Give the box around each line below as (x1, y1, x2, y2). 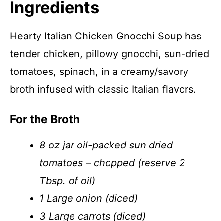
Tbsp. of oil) (39, 175, 95, 186)
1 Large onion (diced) (39, 192, 138, 204)
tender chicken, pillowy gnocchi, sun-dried (10, 48, 209, 60)
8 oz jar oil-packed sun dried (39, 139, 173, 151)
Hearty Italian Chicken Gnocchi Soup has (10, 30, 201, 42)
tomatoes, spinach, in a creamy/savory (10, 66, 188, 77)
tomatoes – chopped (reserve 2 (39, 157, 185, 169)
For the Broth (10, 112, 80, 126)
